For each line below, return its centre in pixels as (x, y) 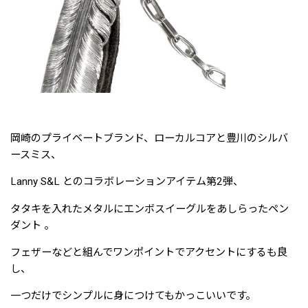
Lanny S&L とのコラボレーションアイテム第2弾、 (127, 182)
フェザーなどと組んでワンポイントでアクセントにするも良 (149, 252)
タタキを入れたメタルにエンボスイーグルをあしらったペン (150, 209)
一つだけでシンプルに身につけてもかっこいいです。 (133, 295)
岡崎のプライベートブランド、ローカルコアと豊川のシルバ (149, 139)
